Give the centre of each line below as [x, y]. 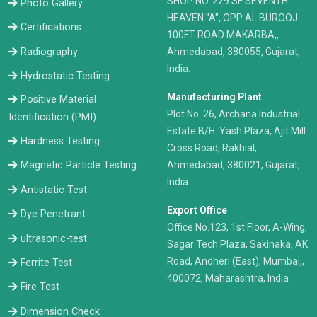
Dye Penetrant [53, 214]
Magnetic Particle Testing [79, 166]
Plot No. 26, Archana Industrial [234, 114]
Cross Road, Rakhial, [212, 148]
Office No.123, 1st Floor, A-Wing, [237, 227]
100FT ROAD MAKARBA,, [223, 35]
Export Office [197, 211]
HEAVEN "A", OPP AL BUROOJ [232, 18]
